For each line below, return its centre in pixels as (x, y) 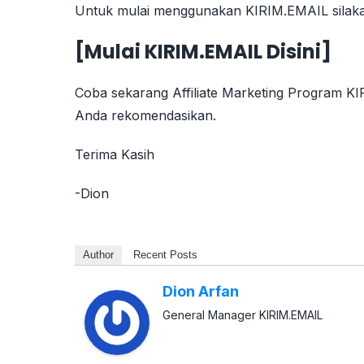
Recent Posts (165, 254)
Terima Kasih (115, 154)
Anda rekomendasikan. (145, 115)
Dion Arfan (201, 291)
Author (98, 254)
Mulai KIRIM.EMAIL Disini (203, 51)
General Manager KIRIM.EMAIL (243, 314)
